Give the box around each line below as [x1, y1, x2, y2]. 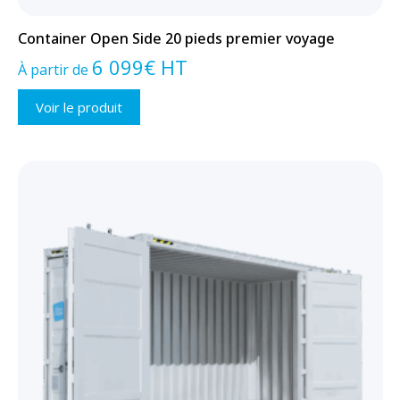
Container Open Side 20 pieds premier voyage [17, 29, 335, 49]
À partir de [17, 60, 92, 80]
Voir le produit [35, 98, 122, 117]
